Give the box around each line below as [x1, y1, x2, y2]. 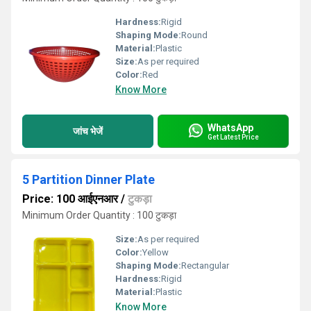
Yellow [142, 247, 169, 258]
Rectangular [181, 260, 229, 271]
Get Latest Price [208, 133, 259, 141]
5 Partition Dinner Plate [22, 172, 155, 187]
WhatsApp [208, 121, 253, 133]
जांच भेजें [73, 125, 103, 137]
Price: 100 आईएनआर [22, 192, 118, 205]
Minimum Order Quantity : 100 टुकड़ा [22, 210, 176, 221]
